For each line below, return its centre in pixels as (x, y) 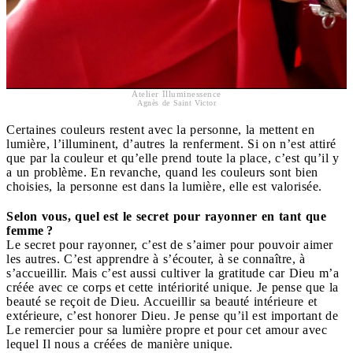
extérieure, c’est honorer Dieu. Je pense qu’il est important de (172, 315)
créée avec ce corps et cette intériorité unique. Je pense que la (173, 287)
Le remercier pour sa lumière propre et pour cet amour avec (167, 329)
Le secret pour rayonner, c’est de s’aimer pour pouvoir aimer (170, 244)
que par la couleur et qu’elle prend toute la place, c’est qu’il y (173, 158)
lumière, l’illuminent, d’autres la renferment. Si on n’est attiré (171, 143)
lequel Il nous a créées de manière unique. (120, 344)
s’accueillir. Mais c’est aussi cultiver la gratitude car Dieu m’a (173, 273)
